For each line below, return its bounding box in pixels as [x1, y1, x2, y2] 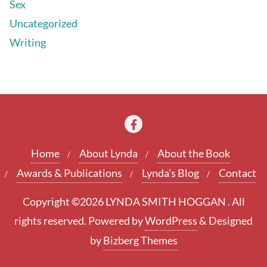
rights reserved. [14, 213, 88, 227]
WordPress [145, 213, 197, 227]
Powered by [88, 213, 145, 227]
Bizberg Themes [103, 233, 178, 247]
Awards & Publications [17, 166, 122, 179]
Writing [10, 35, 46, 49]
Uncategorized [10, 16, 77, 30]
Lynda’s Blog [142, 166, 199, 179]
